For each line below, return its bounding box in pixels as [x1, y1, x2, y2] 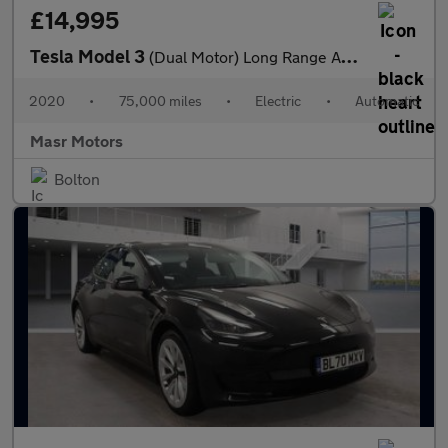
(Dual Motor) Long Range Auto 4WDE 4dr [149, 47, 341, 66]
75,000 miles [118, 92, 202, 109]
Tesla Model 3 [30, 45, 149, 67]
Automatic [354, 92, 419, 109]
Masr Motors [30, 131, 123, 150]
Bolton [54, 169, 100, 188]
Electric [255, 92, 302, 109]
